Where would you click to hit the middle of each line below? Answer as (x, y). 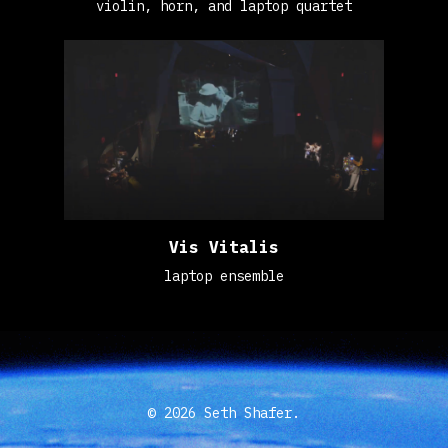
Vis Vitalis (224, 247)
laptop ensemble (224, 276)
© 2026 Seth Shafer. (224, 413)
